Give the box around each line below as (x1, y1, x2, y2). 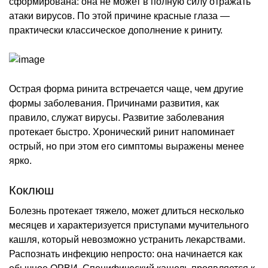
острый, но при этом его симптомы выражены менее (9, 141, 244, 151)
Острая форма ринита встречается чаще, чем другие (9, 83, 243, 94)
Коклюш (9, 183, 54, 197)
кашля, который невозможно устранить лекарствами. (9, 234, 245, 245)
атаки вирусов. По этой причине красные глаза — (9, 10, 230, 21)
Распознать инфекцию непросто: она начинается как (9, 248, 242, 259)
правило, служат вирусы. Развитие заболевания (9, 112, 224, 123)
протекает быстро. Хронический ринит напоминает (9, 126, 234, 137)
